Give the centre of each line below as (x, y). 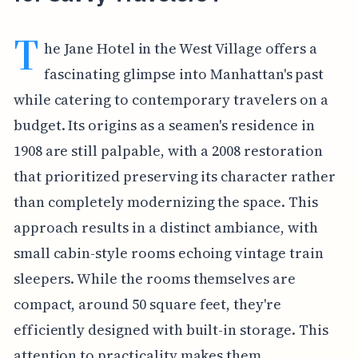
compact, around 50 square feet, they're (147, 304)
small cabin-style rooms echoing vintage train (168, 253)
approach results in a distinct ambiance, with (165, 227)
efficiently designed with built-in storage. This (171, 329)
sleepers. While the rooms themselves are (154, 278)
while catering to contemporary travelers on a (171, 99)
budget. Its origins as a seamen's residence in (164, 125)
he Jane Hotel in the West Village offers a (181, 48)
